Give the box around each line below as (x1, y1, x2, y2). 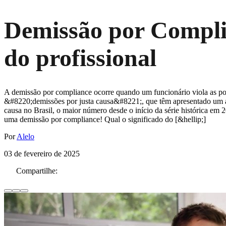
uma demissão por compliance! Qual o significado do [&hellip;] (4, 115, 206, 124)
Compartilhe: (16, 166, 58, 176)
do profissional (4, 44, 156, 71)
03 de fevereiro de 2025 (4, 149, 80, 158)
